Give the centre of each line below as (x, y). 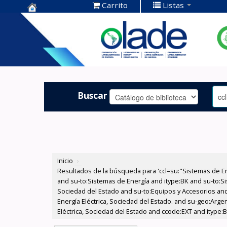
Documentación (65, 36)
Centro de (51, 20)
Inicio (65, 161)
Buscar (93, 95)
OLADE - (47, 51)
